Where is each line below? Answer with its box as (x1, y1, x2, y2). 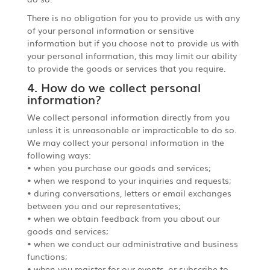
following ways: (27, 148, 91, 161)
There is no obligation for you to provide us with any (27, 11, 240, 24)
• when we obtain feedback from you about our (27, 212, 220, 224)
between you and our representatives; (27, 199, 181, 212)
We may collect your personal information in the (27, 136, 224, 148)
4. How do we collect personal (27, 77, 201, 96)
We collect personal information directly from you (27, 110, 230, 123)
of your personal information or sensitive (27, 24, 194, 36)
